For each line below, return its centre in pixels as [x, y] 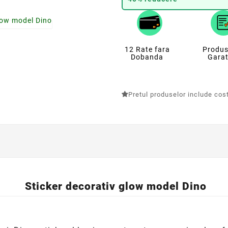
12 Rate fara [147, 50]
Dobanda [147, 57]
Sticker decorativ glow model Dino [114, 187]
